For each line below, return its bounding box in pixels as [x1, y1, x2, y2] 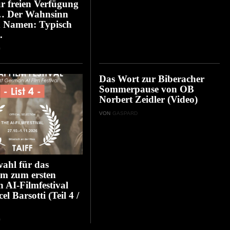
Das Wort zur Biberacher [99, 73, 204, 85]
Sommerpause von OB [99, 84, 194, 95]
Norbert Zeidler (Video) [99, 94, 198, 105]
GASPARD [112, 110, 138, 117]
